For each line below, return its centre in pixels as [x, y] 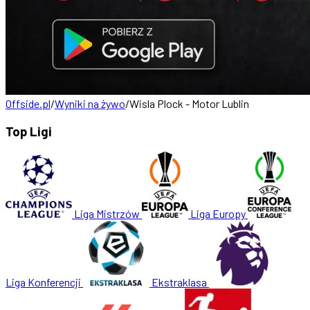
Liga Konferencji [43, 282]
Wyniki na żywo [90, 103]
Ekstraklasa [179, 282]
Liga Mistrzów [107, 214]
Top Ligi [29, 131]
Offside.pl [28, 103]
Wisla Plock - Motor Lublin [189, 103]
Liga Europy [218, 214]
